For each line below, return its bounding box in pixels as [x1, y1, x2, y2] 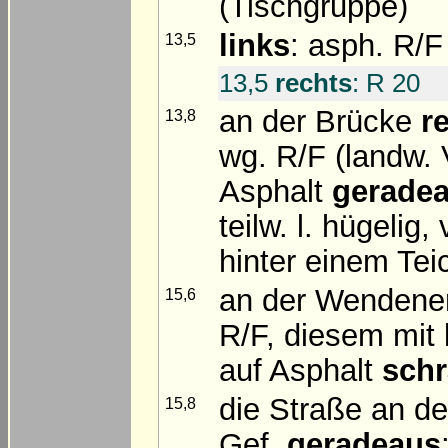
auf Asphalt [219, 352, 382, 388]
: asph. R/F [290, 27, 443, 63]
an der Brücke [219, 103, 421, 139]
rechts [275, 67, 352, 98]
